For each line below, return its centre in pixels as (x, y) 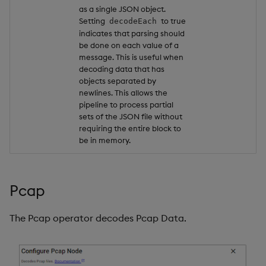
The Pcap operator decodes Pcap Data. (98, 218)
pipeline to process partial (126, 105)
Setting (93, 21)
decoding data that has (122, 69)
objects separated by (118, 81)
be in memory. (105, 140)
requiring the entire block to (130, 129)
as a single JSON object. (122, 9)
